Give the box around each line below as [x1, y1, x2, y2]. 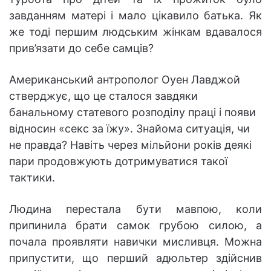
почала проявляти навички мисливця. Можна [9, 235, 262, 248]
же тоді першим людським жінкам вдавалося [9, 25, 262, 38]
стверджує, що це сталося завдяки [9, 89, 198, 102]
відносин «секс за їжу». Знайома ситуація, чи [9, 122, 250, 135]
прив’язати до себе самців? [9, 41, 154, 54]
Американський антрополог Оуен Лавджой [9, 73, 240, 86]
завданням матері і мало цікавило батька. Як [9, 8, 262, 22]
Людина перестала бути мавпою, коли [9, 202, 262, 215]
